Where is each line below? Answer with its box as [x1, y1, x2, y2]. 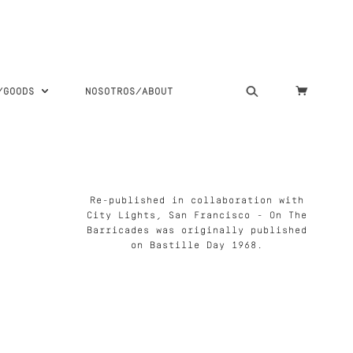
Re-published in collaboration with [90, 195, 304, 206]
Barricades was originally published [87, 225, 307, 236]
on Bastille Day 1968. [131, 240, 263, 251]
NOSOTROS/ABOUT [84, 87, 173, 97]
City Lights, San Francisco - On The [87, 210, 307, 221]
